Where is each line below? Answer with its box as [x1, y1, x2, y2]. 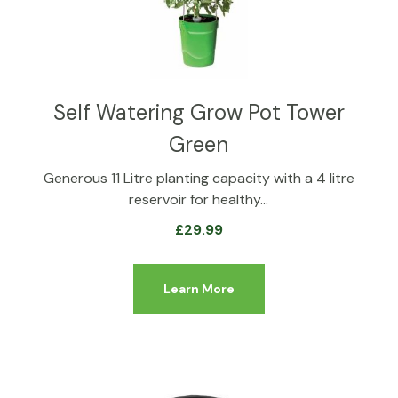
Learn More [163, 280, 235, 297]
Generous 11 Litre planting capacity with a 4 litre [43, 168, 354, 187]
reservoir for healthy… [129, 189, 269, 209]
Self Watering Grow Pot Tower [52, 98, 345, 126]
